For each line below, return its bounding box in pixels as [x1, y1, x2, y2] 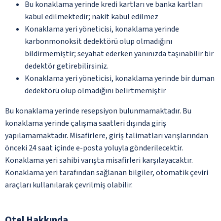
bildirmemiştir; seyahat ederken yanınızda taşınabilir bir [25, 48, 214, 59]
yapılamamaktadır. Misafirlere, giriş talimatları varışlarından [5, 130, 208, 141]
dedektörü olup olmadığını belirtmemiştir [25, 85, 166, 96]
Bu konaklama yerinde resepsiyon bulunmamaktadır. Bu [5, 105, 191, 116]
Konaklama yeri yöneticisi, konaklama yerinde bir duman [25, 73, 215, 84]
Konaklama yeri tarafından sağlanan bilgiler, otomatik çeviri [5, 167, 208, 178]
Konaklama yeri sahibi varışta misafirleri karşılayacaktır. [5, 154, 193, 166]
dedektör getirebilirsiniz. [25, 60, 109, 72]
